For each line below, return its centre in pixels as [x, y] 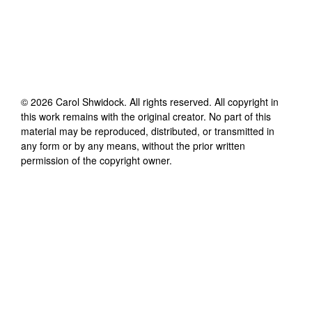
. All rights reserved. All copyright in [201, 101]
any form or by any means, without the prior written [133, 145]
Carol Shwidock [90, 101]
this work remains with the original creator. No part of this [146, 116]
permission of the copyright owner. [96, 160]
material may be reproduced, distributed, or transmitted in [148, 131]
